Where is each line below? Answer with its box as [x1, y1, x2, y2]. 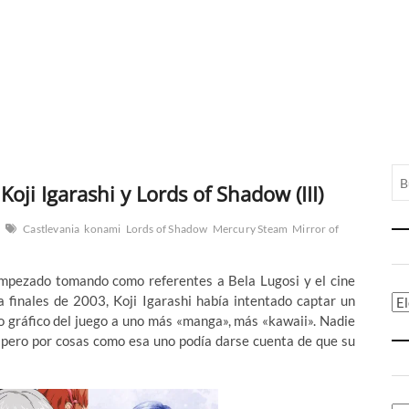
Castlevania [23, 222, 80, 236]
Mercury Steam [212, 222, 288, 236]
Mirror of [292, 222, 340, 236]
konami [84, 222, 121, 236]
